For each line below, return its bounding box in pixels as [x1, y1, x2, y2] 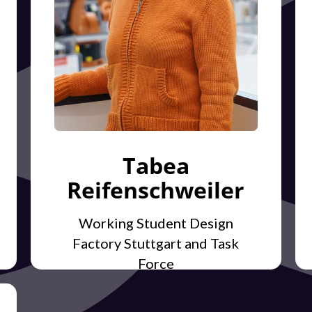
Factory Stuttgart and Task [72, 235, 240, 252]
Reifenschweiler [67, 175, 245, 205]
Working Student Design [78, 214, 233, 232]
